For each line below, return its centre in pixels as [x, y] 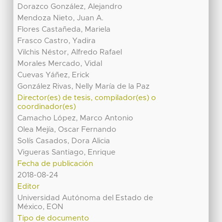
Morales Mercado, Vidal [60, 64]
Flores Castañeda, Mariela [64, 30]
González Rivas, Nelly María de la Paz [84, 87]
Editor [29, 187]
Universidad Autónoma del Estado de [85, 198]
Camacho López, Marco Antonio [76, 118]
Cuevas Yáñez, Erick [54, 75]
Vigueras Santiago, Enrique [67, 153]
